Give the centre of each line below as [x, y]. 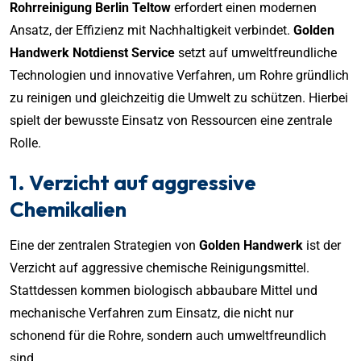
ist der [322, 245]
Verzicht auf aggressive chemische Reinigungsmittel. [160, 268]
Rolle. [25, 143]
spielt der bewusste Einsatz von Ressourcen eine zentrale [171, 120]
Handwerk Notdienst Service [92, 52]
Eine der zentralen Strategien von [104, 245]
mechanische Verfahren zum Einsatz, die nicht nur [151, 313]
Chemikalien [68, 209]
